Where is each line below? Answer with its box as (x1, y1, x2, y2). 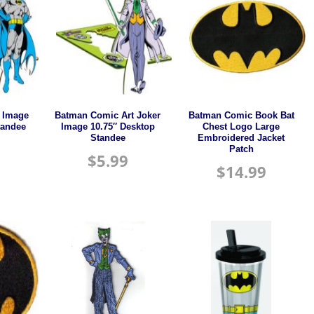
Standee (90, 132, 125, 143)
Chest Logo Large (203, 121, 280, 132)
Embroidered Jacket (198, 132, 285, 143)
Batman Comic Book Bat (188, 110, 294, 121)
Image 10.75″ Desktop (60, 121, 155, 132)
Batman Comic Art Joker (55, 110, 161, 121)
